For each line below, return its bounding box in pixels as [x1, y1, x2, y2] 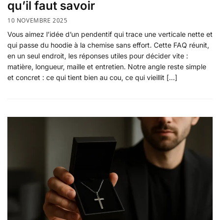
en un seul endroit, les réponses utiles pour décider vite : [7, 51, 188, 60]
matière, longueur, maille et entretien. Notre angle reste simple [7, 62, 206, 71]
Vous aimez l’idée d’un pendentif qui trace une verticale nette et [7, 29, 213, 38]
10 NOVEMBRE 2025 [7, 16, 68, 25]
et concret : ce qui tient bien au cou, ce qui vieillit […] [7, 73, 177, 82]
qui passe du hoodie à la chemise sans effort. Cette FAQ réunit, [7, 40, 209, 49]
